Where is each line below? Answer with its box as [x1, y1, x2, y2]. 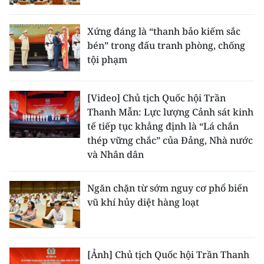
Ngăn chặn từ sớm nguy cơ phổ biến [87, 181, 248, 194]
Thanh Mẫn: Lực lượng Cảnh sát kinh [87, 105, 253, 118]
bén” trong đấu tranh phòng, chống [87, 39, 245, 52]
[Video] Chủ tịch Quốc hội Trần [87, 91, 226, 104]
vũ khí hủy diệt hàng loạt [87, 196, 199, 209]
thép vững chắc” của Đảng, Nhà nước [87, 134, 253, 147]
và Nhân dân [87, 148, 144, 161]
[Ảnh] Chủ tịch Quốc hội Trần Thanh [87, 248, 249, 261]
